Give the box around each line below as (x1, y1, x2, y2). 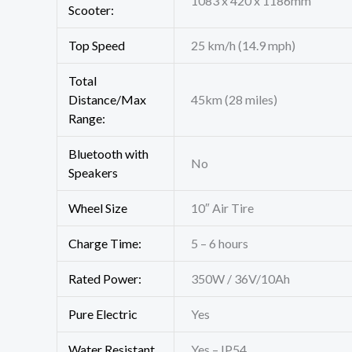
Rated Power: (68, 271, 142, 287)
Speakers (68, 165, 119, 181)
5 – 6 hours (191, 236, 249, 251)
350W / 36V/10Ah (191, 271, 291, 287)
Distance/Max (68, 92, 147, 108)
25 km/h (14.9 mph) (191, 38, 296, 53)
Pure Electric (68, 306, 138, 322)
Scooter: (68, 2, 115, 18)
